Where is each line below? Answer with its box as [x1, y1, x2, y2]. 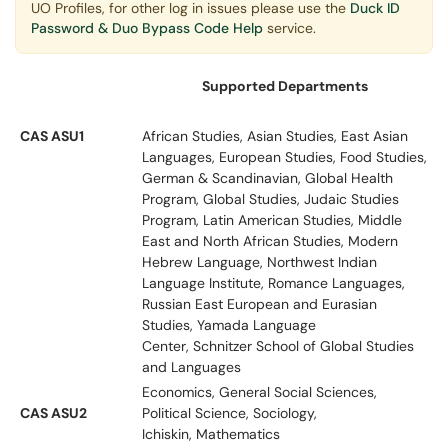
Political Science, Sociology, [142, 404, 317, 422]
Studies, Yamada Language [142, 316, 316, 334]
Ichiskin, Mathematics [142, 425, 280, 443]
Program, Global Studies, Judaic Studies [142, 190, 399, 208]
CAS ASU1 [20, 127, 84, 145]
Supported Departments [202, 77, 368, 95]
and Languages [142, 358, 241, 376]
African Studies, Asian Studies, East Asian [142, 127, 408, 145]
